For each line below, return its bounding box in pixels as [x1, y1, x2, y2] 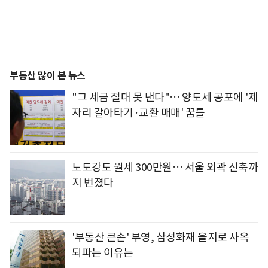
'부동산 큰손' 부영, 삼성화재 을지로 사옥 [72, 230, 249, 244]
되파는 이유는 [72, 245, 133, 260]
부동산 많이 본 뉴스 [10, 69, 86, 82]
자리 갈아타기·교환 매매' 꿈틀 [72, 105, 205, 120]
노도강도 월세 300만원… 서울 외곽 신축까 [72, 160, 258, 174]
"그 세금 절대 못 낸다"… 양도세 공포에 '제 [72, 90, 258, 104]
